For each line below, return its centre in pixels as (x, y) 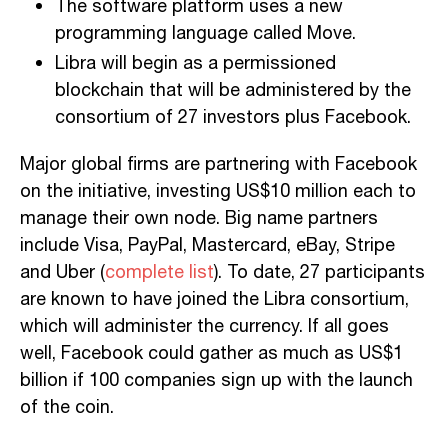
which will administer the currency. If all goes (204, 326)
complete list (159, 272)
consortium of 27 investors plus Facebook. (233, 117)
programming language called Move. (205, 33)
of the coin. (67, 407)
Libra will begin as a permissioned (195, 63)
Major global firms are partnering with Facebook (218, 164)
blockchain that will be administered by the (233, 90)
